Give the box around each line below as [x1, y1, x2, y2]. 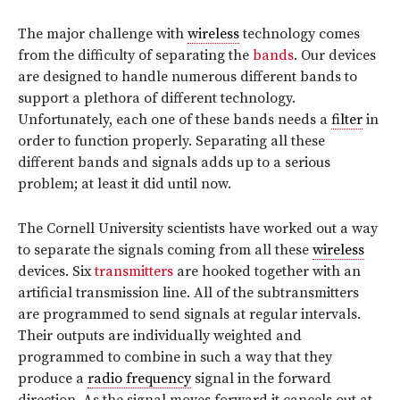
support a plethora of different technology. [18, 89, 296, 108]
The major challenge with [18, 25, 187, 44]
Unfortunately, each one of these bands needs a [18, 111, 331, 129]
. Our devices [294, 46, 376, 65]
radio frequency [87, 370, 191, 388]
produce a [18, 370, 87, 388]
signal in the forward [191, 370, 331, 388]
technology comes [239, 25, 360, 44]
